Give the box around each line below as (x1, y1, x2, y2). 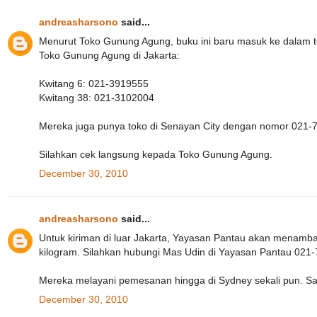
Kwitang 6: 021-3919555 (39, 77, 149, 89)
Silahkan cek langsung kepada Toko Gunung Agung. (39, 148, 272, 160)
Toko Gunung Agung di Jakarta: (39, 49, 180, 61)
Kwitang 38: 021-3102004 (39, 91, 154, 103)
